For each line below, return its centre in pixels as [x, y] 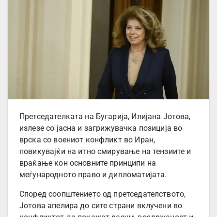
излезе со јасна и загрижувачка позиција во [101, 128]
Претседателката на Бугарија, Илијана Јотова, [105, 117]
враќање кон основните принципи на [88, 163]
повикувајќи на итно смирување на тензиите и [105, 152]
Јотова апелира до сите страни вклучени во [101, 206]
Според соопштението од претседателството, [103, 194]
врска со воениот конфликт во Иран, [87, 140]
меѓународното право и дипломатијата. [93, 175]
